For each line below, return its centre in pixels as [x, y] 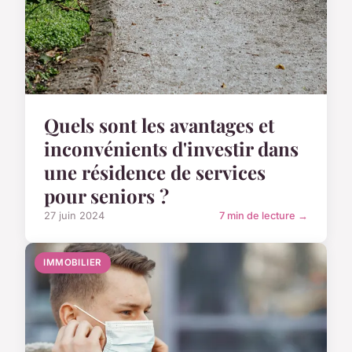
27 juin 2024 [74, 215]
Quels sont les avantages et [159, 125]
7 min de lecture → [264, 215]
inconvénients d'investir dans [171, 148]
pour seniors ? [106, 195]
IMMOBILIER [73, 262]
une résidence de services [155, 172]
